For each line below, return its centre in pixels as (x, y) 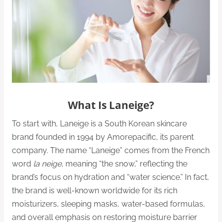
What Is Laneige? (111, 105)
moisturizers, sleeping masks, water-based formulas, (109, 204)
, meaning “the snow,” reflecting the (124, 164)
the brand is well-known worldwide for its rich (95, 190)
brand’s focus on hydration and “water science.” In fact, (111, 177)
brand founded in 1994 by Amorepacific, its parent (103, 137)
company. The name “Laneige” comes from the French (111, 150)
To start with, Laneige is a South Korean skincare (99, 123)
